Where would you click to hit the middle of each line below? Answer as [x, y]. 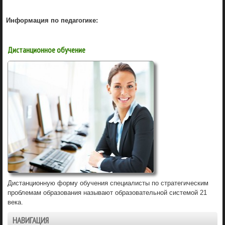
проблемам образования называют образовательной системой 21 [107, 192]
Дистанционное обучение [46, 49]
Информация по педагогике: [52, 20]
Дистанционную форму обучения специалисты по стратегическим [108, 183]
